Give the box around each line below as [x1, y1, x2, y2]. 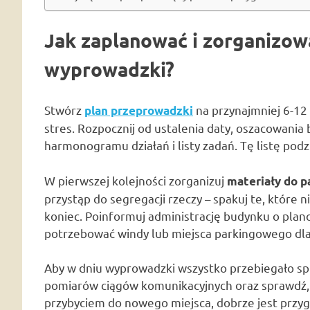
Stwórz [44, 102, 84, 118]
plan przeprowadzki [84, 103, 193, 118]
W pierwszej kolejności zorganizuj [44, 172, 227, 188]
